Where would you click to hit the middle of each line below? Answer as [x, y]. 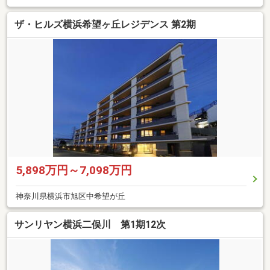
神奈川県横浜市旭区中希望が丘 [71, 196]
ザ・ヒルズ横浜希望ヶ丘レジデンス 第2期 [105, 24]
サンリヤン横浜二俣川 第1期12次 [90, 225]
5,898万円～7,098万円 [74, 170]
